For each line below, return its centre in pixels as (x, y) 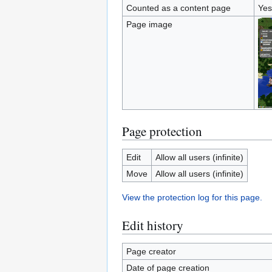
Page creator (151, 251)
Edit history (153, 225)
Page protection (162, 131)
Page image (149, 24)
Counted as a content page (178, 8)
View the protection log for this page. (192, 197)
